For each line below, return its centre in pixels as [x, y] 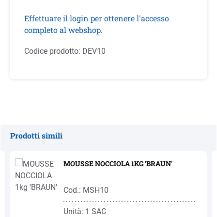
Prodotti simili [36, 135]
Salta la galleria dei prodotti [57, 147]
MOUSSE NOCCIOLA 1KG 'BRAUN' [118, 163]
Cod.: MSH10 [86, 190]
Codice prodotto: [53, 51]
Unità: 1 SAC [85, 211]
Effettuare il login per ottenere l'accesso [97, 18]
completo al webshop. [63, 30]
